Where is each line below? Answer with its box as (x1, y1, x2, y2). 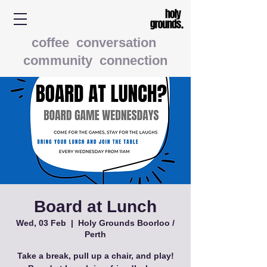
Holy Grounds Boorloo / (78, 218, 175, 228)
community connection (23, 53, 167, 68)
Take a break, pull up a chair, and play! (17, 251, 174, 260)
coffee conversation (31, 35, 160, 50)
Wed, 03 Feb (16, 218, 66, 228)
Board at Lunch (34, 197, 157, 216)
